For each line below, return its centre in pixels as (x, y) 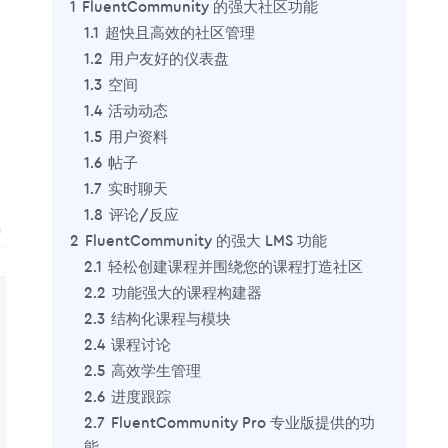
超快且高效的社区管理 (180, 33)
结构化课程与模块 (171, 319)
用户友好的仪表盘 (169, 59)
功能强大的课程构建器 (187, 293)
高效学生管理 (156, 371)
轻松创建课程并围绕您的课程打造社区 (235, 267)
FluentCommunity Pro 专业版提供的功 (243, 423)
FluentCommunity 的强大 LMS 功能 (206, 241)
